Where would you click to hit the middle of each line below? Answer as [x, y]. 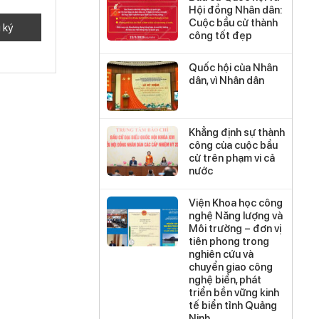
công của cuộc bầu [233, 145]
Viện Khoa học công [235, 203]
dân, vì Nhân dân [226, 80]
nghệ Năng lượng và [235, 216]
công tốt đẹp [220, 36]
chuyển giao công [230, 267]
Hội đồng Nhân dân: [235, 10]
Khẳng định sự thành [236, 132]
